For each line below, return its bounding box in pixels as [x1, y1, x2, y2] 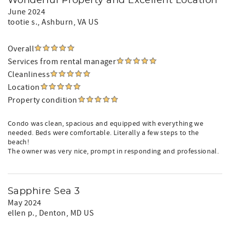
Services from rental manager [8, 56, 117, 67]
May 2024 [8, 198, 42, 208]
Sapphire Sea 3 [8, 187, 80, 196]
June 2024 [8, 7, 46, 17]
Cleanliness [8, 69, 50, 80]
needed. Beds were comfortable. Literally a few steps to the [8, 128, 199, 138]
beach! [8, 138, 30, 147]
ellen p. [8, 208, 35, 218]
